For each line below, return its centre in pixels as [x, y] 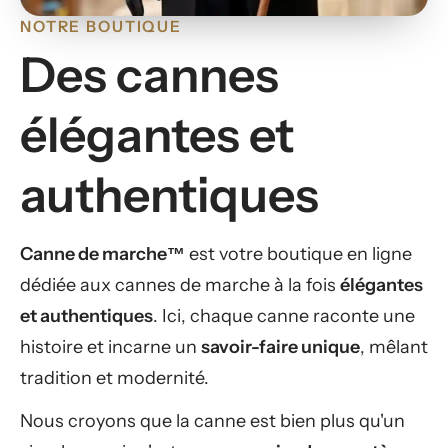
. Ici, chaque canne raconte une [284, 316]
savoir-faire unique [280, 347]
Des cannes [149, 74]
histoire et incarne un [110, 347]
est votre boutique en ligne [298, 254]
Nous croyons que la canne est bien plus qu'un [212, 420]
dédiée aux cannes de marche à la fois [180, 285]
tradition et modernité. [114, 378]
